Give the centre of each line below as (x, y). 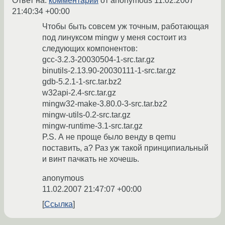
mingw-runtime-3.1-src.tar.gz (92, 126)
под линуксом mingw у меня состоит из (114, 38)
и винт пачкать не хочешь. (91, 159)
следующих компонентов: (90, 49)
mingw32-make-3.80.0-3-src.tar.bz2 (105, 104)
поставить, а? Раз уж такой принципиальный (125, 148)
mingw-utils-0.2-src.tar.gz (86, 115)
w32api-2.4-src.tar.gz (79, 93)
